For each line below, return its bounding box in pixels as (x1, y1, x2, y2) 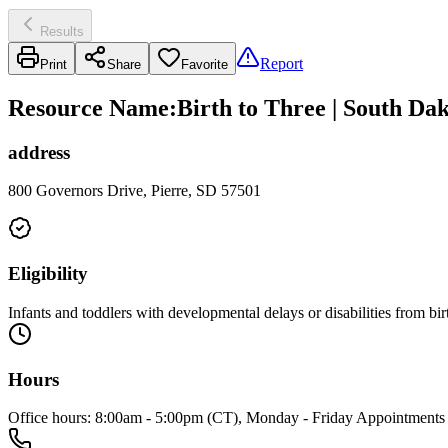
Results (40, 23, 84, 39)
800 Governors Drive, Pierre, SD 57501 (8, 182, 261, 200)
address (8, 141, 70, 163)
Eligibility (8, 263, 88, 285)
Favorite (181, 56, 228, 72)
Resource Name (8, 94, 169, 121)
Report (260, 54, 303, 72)
